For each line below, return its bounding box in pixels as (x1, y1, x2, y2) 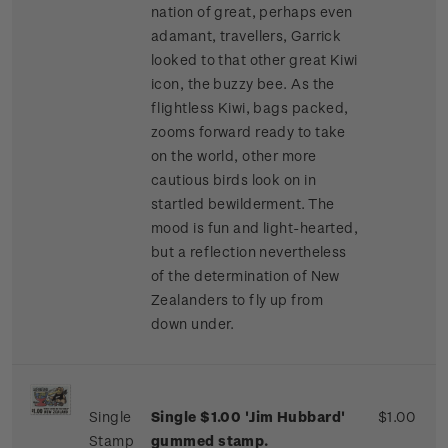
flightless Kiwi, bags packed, (151, 99, 349, 117)
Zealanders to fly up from (151, 291, 323, 309)
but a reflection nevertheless (151, 243, 347, 261)
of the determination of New (151, 267, 340, 285)
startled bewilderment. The (151, 195, 335, 213)
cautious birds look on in (151, 171, 316, 189)
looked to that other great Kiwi (151, 51, 358, 69)
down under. (151, 315, 235, 333)
